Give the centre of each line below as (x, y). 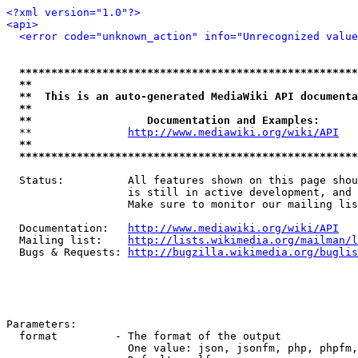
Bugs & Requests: (67, 252)
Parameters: (42, 324)
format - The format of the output (144, 336)
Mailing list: (67, 240)
